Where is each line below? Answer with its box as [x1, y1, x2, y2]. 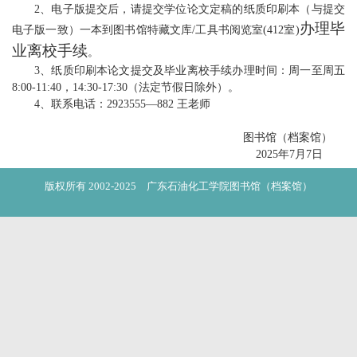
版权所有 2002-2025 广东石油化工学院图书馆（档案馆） [45, 181, 312, 193]
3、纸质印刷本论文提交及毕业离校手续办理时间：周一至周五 [34, 65, 345, 77]
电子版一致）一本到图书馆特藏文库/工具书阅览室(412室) [12, 24, 300, 37]
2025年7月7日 [256, 148, 345, 161]
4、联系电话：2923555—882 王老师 [34, 98, 210, 111]
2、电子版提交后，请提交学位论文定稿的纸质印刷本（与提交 [34, 3, 345, 16]
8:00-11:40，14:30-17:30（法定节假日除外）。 [12, 81, 239, 94]
